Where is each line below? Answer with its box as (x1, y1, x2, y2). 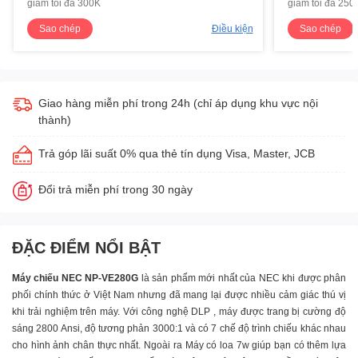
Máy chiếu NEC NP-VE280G (12, 272, 139, 284)
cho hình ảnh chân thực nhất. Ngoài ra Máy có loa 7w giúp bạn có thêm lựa (12, 340, 346, 352)
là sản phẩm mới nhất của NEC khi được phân (141, 272, 347, 284)
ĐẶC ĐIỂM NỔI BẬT (12, 237, 161, 257)
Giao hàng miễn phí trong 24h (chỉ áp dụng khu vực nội (38, 96, 318, 110)
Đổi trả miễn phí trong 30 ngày (38, 182, 193, 197)
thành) (38, 113, 71, 127)
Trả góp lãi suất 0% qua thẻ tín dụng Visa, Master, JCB (38, 146, 315, 161)
